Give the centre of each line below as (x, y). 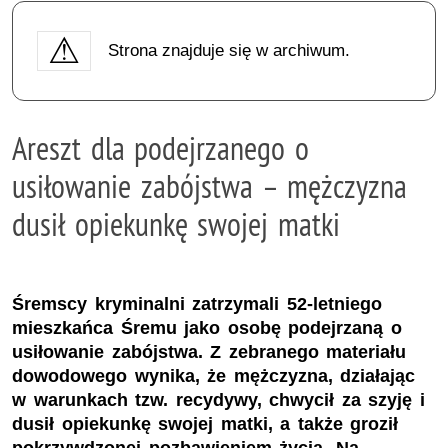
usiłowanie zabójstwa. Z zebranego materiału (209, 352)
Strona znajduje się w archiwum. (228, 50)
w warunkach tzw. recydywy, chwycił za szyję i (218, 400)
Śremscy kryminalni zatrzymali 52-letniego (197, 304)
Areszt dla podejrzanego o (160, 147)
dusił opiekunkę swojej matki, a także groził (205, 424)
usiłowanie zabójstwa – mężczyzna (209, 185)
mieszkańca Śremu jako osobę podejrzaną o (207, 328)
